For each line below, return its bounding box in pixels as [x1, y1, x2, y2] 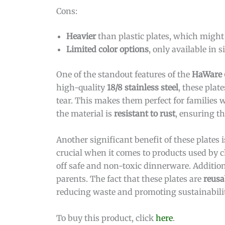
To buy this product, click [56, 212, 156, 223]
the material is [56, 108, 114, 119]
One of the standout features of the [56, 69, 192, 80]
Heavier [66, 31, 96, 42]
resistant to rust [114, 108, 175, 119]
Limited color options [66, 44, 149, 55]
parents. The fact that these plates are [56, 173, 203, 184]
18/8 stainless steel [107, 82, 178, 93]
